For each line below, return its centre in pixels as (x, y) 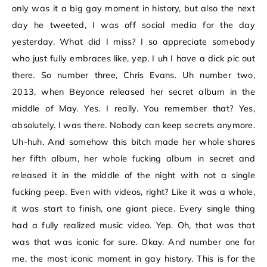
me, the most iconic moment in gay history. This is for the (133, 259)
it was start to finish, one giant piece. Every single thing (133, 209)
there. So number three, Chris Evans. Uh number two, (133, 75)
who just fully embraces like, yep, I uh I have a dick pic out (133, 59)
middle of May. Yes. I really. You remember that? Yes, (133, 109)
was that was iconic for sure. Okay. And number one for (133, 242)
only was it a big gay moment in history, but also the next (133, 9)
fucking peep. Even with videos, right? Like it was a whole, (133, 192)
